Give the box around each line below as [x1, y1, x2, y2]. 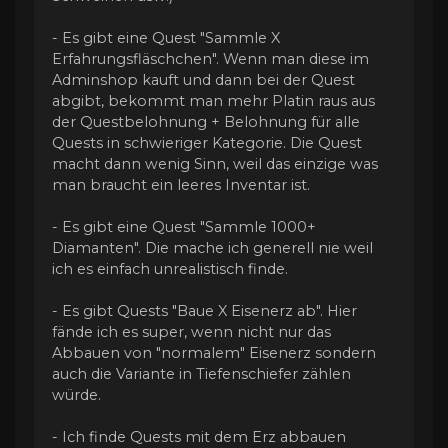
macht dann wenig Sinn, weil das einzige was [52, 155, 378, 174]
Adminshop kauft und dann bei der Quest [52, 71, 355, 90]
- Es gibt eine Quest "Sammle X [52, 29, 280, 48]
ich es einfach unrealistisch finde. [52, 260, 288, 279]
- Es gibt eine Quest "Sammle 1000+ [52, 218, 316, 237]
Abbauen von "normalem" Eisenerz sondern [52, 344, 376, 363]
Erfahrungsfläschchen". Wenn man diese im [52, 50, 369, 69]
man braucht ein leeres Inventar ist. [52, 176, 310, 195]
